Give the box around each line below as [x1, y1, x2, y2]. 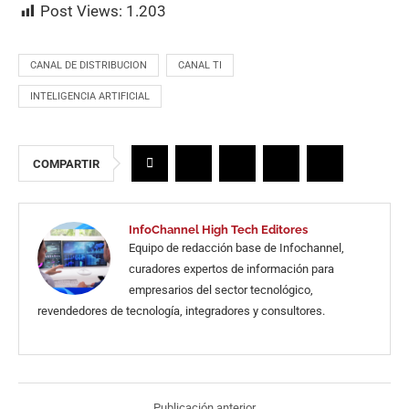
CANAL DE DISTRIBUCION [30, 59, 147, 72]
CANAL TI [178, 59, 222, 72]
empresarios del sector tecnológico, [129, 283, 313, 298]
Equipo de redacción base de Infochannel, [129, 241, 344, 256]
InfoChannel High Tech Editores [129, 223, 308, 237]
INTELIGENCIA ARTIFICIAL [30, 90, 150, 103]
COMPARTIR [33, 157, 100, 172]
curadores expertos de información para [129, 262, 334, 277]
